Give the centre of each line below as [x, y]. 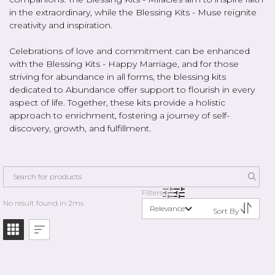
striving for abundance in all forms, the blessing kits [118, 76]
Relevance [167, 208]
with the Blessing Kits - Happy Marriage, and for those [124, 64]
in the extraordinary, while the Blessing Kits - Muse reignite [133, 12]
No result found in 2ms [43, 203]
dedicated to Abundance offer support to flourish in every [132, 89]
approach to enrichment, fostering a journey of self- [119, 115]
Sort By [227, 211]
